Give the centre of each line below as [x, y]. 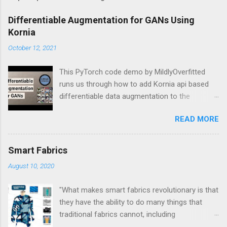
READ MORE [197, 119]
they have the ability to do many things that [131, 202]
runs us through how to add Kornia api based [134, 84]
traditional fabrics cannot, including [118, 214]
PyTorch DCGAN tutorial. [100, 108]
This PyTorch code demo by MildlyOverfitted [133, 72]
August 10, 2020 [31, 165]
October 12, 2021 [32, 47]
